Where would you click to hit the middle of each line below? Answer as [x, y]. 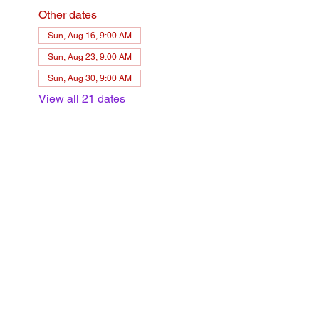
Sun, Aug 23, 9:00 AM [89, 57]
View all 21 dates [82, 99]
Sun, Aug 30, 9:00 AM [89, 78]
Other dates [67, 15]
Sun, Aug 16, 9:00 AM [89, 36]
